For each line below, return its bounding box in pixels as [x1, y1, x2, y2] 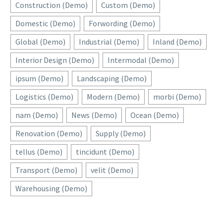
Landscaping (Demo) [77, 73, 147, 84]
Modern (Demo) [87, 92, 140, 102]
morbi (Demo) [153, 92, 201, 102]
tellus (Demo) [15, 147, 62, 157]
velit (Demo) [91, 165, 133, 175]
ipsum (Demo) [15, 73, 63, 84]
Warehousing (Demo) [15, 183, 87, 194]
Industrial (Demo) [79, 37, 139, 47]
